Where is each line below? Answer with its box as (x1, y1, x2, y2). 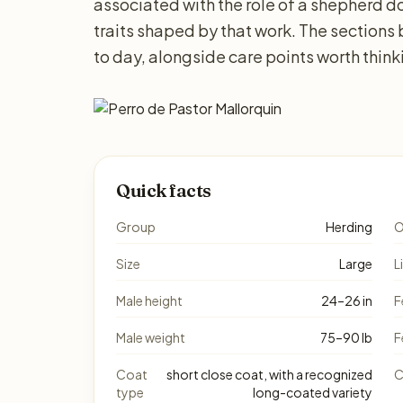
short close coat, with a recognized (166, 366, 372, 382)
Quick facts (116, 179, 211, 201)
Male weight (116, 329, 185, 345)
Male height (116, 292, 183, 309)
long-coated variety (253, 384, 372, 400)
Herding (326, 219, 372, 235)
